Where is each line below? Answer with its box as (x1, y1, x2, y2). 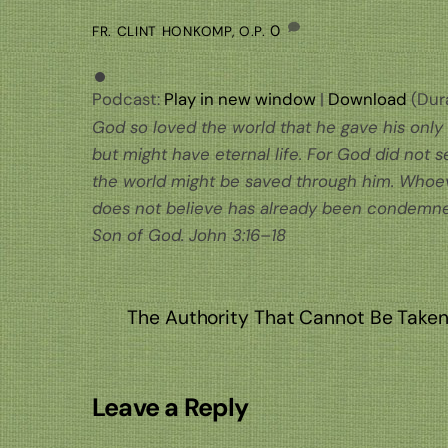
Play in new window (164, 87, 316, 110)
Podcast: (92, 87, 164, 110)
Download (328, 87, 407, 110)
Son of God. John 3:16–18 (92, 223, 286, 246)
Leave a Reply (92, 390, 249, 424)
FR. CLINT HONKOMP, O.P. (92, 22, 266, 40)
